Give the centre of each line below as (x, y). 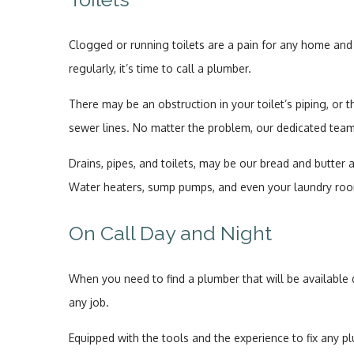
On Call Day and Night (170, 233)
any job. (89, 302)
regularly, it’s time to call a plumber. (160, 68)
